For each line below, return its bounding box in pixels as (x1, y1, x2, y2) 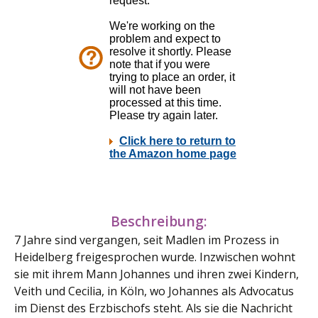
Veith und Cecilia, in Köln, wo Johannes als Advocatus (14, 283, 294, 299)
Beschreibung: (111, 212, 207, 231)
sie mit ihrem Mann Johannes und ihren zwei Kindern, (14, 266, 299, 282)
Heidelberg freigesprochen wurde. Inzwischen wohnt (14, 249, 295, 265)
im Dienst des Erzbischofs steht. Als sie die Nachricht (14, 300, 292, 316)
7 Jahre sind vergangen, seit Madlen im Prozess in (14, 232, 279, 248)
